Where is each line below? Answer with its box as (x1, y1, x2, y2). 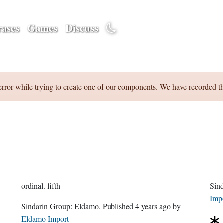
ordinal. (21, 180, 46, 191)
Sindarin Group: (50, 201, 75, 211)
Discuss (65, 20, 98, 35)
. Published (103, 201, 136, 211)
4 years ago (135, 201, 171, 211)
